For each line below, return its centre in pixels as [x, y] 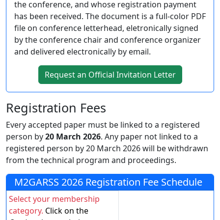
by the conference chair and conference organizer [108, 40]
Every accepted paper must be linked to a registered [103, 124]
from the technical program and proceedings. [91, 160]
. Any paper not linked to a [149, 136]
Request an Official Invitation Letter [110, 74]
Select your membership [54, 199]
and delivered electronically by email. [82, 51]
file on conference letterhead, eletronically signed [106, 28]
